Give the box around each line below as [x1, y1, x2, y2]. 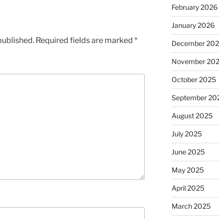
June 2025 [171, 148, 205, 156]
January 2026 [171, 21, 215, 30]
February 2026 [171, 3, 218, 12]
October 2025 [171, 75, 216, 84]
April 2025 [171, 184, 204, 193]
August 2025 [171, 111, 213, 120]
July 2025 [171, 130, 202, 138]
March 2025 [171, 202, 211, 211]
